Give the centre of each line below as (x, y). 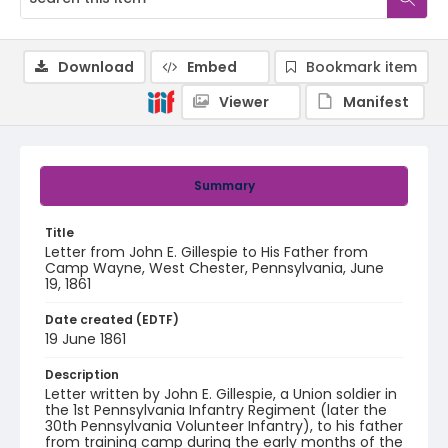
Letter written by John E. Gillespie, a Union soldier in (221, 394)
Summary (224, 185)
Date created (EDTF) (112, 319)
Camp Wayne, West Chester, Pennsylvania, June (214, 268)
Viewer (244, 102)
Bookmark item (361, 67)
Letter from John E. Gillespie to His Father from (206, 252)
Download (96, 67)
